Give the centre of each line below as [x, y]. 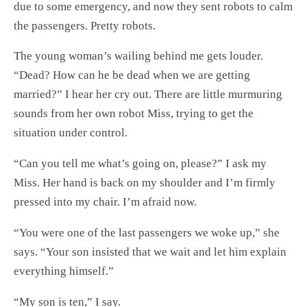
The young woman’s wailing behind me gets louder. [138, 56]
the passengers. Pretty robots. [85, 25]
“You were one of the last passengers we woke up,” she [147, 232]
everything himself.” [64, 271]
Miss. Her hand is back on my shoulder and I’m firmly [145, 183]
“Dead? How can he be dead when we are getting [132, 75]
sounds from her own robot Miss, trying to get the [134, 114]
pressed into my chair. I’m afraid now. [105, 202]
